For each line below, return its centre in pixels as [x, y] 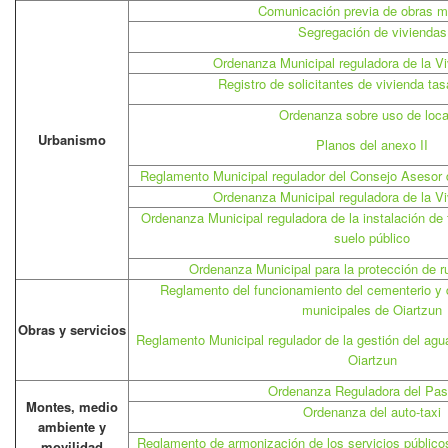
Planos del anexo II [372, 144]
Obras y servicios [72, 329]
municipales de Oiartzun [372, 309]
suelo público [372, 237]
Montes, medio [72, 406]
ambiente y [72, 426]
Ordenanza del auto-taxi [372, 411]
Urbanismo [72, 139]
